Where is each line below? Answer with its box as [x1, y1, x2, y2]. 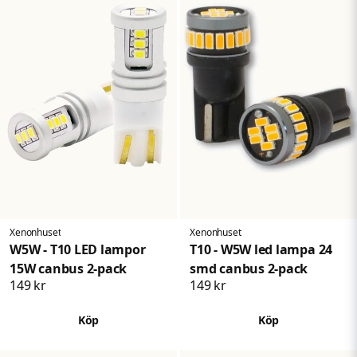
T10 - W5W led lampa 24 [190, 240, 333, 258]
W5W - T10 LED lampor [10, 240, 146, 258]
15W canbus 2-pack [10, 259, 127, 277]
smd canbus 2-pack [190, 259, 308, 277]
